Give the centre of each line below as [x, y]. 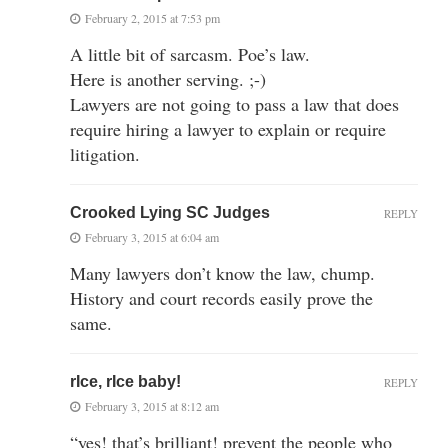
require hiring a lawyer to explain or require [228, 128]
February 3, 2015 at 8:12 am [152, 405]
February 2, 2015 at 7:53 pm [152, 17]
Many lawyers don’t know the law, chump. [222, 272]
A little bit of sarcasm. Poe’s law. [190, 53]
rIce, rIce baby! [125, 381]
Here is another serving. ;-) [168, 78]
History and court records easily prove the [221, 297]
